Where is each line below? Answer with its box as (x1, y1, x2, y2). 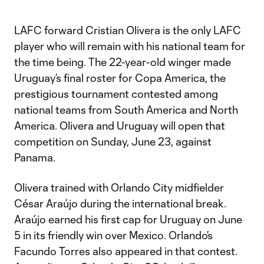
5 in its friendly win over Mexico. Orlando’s (14, 229, 213, 242)
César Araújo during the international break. (14, 197, 226, 210)
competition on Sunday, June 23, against (14, 135, 212, 148)
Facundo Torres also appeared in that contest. (14, 245, 237, 258)
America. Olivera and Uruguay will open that (14, 119, 225, 133)
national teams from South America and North (14, 103, 238, 117)
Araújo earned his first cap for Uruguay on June (14, 213, 242, 226)
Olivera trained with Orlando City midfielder (14, 181, 224, 194)
